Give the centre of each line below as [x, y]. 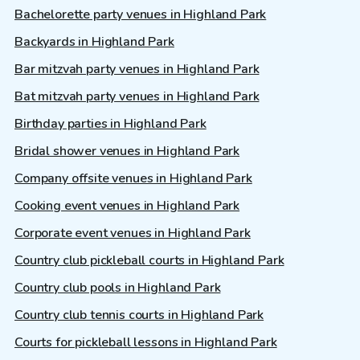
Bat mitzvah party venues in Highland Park [137, 96]
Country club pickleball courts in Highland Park [149, 260]
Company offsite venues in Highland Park [133, 178]
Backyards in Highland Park [94, 41]
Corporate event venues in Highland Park [133, 233]
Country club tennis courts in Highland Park [139, 315]
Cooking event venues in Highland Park [127, 205]
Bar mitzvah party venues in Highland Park [137, 69]
